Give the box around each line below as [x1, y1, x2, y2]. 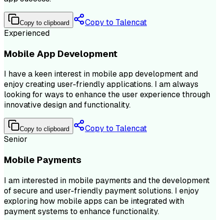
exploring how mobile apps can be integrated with [4, 195, 184, 206]
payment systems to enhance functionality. [4, 206, 159, 217]
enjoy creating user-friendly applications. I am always [4, 79, 198, 90]
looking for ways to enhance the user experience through [4, 89, 210, 100]
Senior [4, 134, 27, 145]
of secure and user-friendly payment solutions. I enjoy [4, 185, 199, 196]
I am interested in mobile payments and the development [4, 175, 210, 186]
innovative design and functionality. [4, 100, 131, 110]
